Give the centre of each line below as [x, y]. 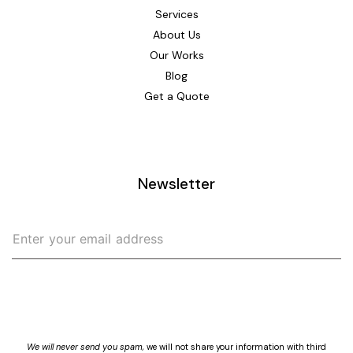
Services [176, 14]
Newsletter [176, 184]
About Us [176, 34]
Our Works [176, 55]
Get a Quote [176, 96]
